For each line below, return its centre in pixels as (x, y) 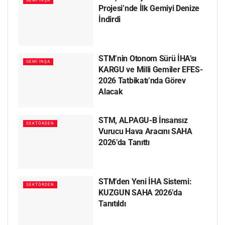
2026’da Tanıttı (124, 142)
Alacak (111, 92)
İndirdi (110, 19)
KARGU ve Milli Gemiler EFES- (151, 70)
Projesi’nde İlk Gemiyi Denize (149, 8)
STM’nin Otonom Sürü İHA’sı (148, 59)
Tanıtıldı (112, 204)
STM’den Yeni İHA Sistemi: (145, 182)
